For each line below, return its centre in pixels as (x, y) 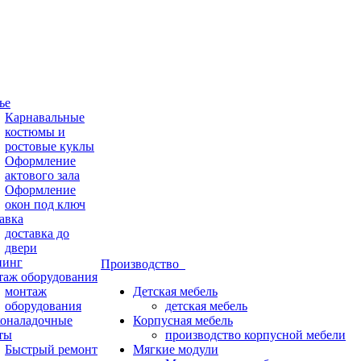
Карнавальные (45, 117)
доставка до (37, 233)
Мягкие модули (176, 349)
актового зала (42, 175)
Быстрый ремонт (51, 349)
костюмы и (35, 132)
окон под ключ (45, 204)
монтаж (26, 291)
